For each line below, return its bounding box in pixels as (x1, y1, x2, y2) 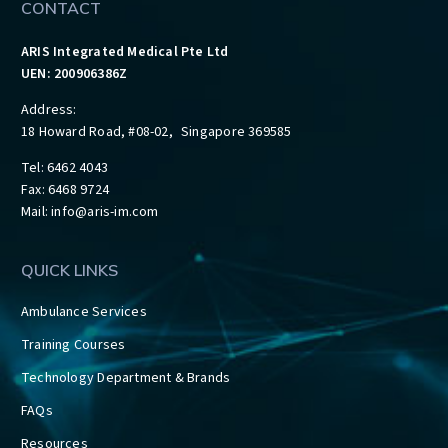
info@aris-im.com (51, 202, 159, 223)
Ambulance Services (21, 302, 147, 323)
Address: (21, 100, 77, 121)
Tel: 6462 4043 (21, 158, 108, 179)
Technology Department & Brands (21, 368, 231, 389)
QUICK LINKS (21, 260, 118, 281)
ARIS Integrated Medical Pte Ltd (21, 42, 229, 63)
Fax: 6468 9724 (21, 180, 109, 201)
